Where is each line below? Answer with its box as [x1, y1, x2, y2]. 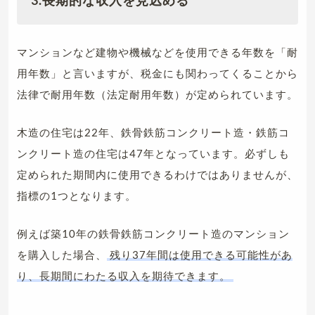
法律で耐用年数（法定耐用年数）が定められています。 [17, 88, 298, 101]
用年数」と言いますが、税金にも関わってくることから [17, 67, 298, 80]
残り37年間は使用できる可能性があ [110, 248, 292, 262]
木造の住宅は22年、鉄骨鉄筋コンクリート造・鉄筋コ [17, 126, 290, 139]
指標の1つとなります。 [17, 189, 136, 202]
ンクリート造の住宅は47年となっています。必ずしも [17, 147, 290, 160]
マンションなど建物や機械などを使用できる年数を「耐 [17, 46, 298, 59]
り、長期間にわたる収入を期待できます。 [17, 269, 231, 283]
